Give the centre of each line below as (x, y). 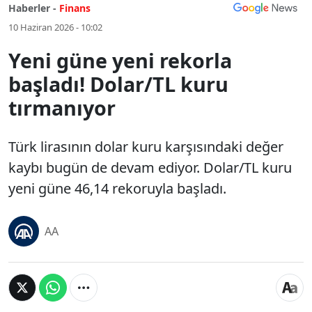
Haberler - (32, 8)
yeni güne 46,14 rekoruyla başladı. (117, 188)
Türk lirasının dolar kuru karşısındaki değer (146, 147)
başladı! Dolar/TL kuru (118, 84)
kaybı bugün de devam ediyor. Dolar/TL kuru (150, 167)
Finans (75, 8)
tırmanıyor (62, 108)
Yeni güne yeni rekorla (120, 60)
